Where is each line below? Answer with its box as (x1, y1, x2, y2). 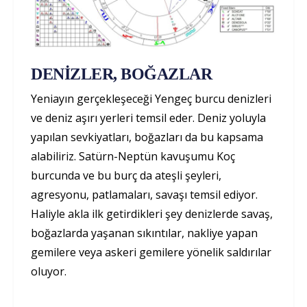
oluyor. (31, 263, 66, 279)
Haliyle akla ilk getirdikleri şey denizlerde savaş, (31, 206, 273, 221)
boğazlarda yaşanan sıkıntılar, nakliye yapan (31, 225, 258, 241)
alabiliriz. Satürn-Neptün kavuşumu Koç (31, 148, 235, 164)
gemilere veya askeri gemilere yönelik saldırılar (31, 244, 271, 260)
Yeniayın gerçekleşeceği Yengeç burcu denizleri (31, 90, 271, 106)
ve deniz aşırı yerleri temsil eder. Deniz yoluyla (31, 110, 266, 125)
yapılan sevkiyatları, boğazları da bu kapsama (31, 129, 263, 145)
